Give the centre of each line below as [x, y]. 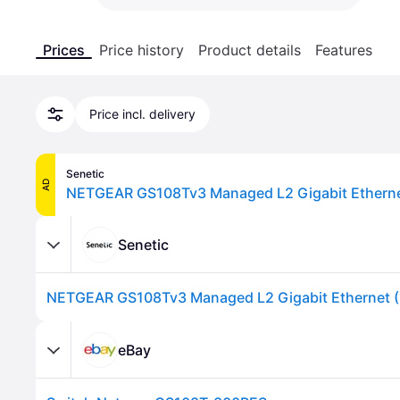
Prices [64, 50]
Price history [142, 50]
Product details [250, 50]
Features [344, 50]
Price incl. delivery [142, 114]
